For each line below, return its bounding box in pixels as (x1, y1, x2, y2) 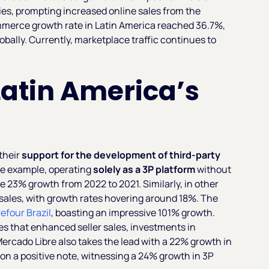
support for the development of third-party (22, 148, 221, 162)
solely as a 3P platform (93, 162, 196, 176)
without (195, 162, 232, 176)
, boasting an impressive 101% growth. (51, 205, 216, 219)
